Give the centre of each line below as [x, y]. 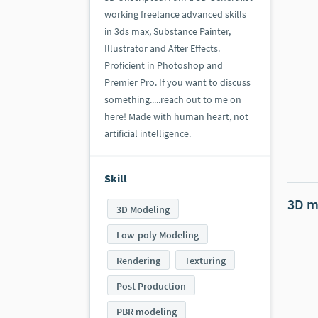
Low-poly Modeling [158, 235]
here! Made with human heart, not [176, 117]
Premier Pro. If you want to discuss [177, 83]
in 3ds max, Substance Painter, [168, 32]
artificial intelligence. [148, 134]
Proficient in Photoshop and [164, 66]
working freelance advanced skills [175, 15]
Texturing [205, 261]
